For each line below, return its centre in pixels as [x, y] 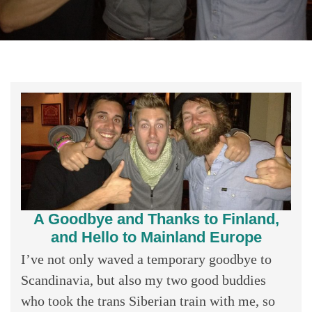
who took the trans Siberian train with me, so [148, 301]
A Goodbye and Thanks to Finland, [156, 219]
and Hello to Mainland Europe [156, 237]
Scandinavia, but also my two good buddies [143, 280]
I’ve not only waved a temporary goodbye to [146, 259]
